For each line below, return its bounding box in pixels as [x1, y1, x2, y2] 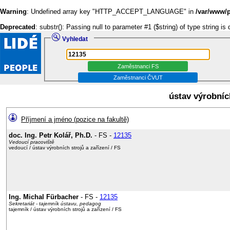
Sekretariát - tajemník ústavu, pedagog [9, 201, 101, 206]
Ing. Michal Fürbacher [9, 193, 79, 201]
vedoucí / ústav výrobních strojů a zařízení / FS [9, 145, 121, 150]
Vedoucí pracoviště [9, 139, 54, 145]
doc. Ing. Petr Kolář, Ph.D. [9, 131, 92, 139]
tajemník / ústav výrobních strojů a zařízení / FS [9, 206, 122, 212]
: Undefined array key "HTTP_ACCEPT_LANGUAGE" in [27, 8, 196, 15]
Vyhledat [62, 35, 88, 43]
